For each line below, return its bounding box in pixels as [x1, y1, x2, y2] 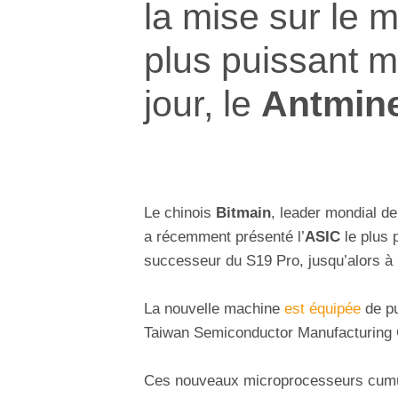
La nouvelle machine [144, 300, 284, 318]
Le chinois [144, 204, 216, 222]
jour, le [144, 82, 261, 124]
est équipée [284, 300, 361, 318]
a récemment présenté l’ [144, 228, 305, 246]
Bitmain [216, 204, 271, 222]
